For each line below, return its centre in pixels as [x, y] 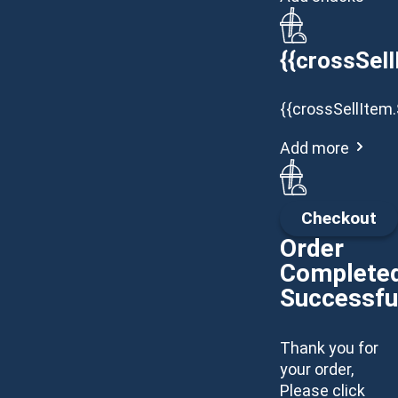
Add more [314, 148]
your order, [316, 369]
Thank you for [329, 348]
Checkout [338, 218]
